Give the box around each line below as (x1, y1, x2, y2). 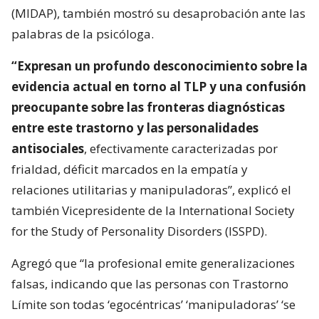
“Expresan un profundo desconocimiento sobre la (11, 58, 308, 75)
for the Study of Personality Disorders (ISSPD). (11, 223, 267, 240)
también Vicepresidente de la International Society (11, 202, 295, 219)
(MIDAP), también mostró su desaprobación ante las (11, 5, 305, 22)
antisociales (11, 140, 84, 157)
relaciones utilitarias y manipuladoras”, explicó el (11, 182, 291, 199)
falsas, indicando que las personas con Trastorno (11, 276, 288, 293)
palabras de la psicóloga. (11, 26, 154, 43)
